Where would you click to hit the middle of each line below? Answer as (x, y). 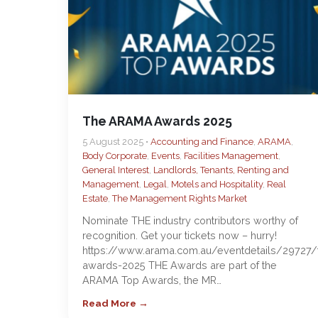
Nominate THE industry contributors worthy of (190, 220)
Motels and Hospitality (217, 184)
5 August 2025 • (116, 142)
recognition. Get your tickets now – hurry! (180, 235)
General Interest (116, 170)
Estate (95, 198)
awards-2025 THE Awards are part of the (180, 265)
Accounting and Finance (202, 142)
